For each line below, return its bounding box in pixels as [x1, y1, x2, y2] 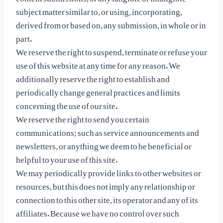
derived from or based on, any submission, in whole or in [16, 12, 206, 33]
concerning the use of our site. [16, 93, 117, 114]
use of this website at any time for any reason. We [16, 53, 180, 74]
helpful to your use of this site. [16, 147, 117, 168]
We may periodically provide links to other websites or [16, 160, 201, 181]
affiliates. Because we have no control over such [16, 201, 179, 222]
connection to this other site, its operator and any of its [16, 187, 198, 208]
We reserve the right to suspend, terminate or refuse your [16, 39, 207, 60]
